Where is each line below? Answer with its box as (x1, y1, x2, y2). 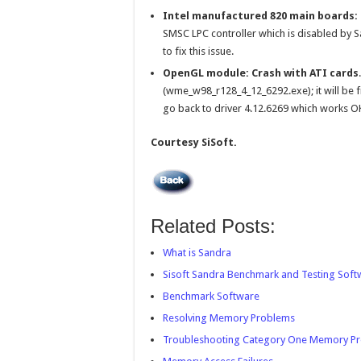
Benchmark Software (163, 290, 259, 302)
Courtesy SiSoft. (151, 136, 237, 148)
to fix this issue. (163, 45, 234, 57)
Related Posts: (151, 215, 276, 237)
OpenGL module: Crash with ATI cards (163, 67, 359, 79)
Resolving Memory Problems (163, 312, 295, 324)
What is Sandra (163, 247, 231, 259)
